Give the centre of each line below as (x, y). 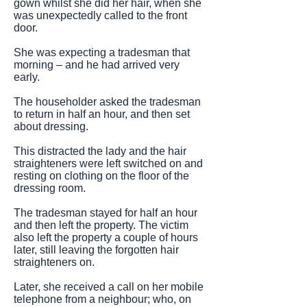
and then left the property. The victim (101, 225)
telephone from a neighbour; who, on (102, 299)
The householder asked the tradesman (107, 102)
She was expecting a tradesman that (102, 52)
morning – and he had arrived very (97, 65)
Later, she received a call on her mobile (109, 287)
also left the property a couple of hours (106, 237)
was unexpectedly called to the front (100, 15)
